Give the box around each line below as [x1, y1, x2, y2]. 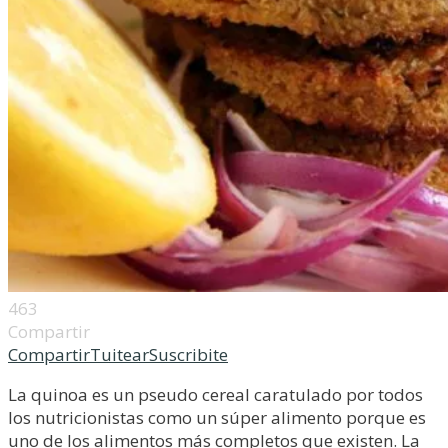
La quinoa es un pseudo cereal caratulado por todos [8, 383, 423, 406]
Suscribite [149, 343, 228, 366]
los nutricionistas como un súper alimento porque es [8, 406, 426, 429]
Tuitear [90, 343, 149, 366]
